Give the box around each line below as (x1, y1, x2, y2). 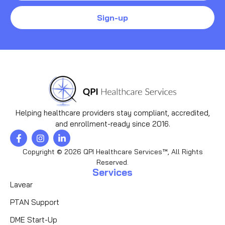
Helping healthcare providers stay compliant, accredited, (15, 108, 210, 118)
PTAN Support (10, 197, 59, 207)
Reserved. (96, 158, 129, 167)
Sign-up (97, 13, 128, 23)
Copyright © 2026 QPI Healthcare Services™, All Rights (22, 147, 203, 157)
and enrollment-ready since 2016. (55, 119, 170, 129)
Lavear (10, 180, 33, 190)
